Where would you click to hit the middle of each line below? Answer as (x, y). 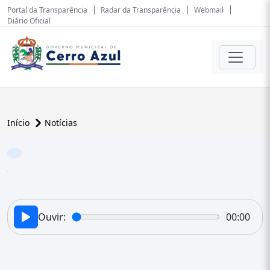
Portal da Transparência (47, 10)
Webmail (209, 10)
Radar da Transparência (141, 10)
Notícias (61, 123)
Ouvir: (52, 217)
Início (20, 123)
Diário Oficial (29, 21)
